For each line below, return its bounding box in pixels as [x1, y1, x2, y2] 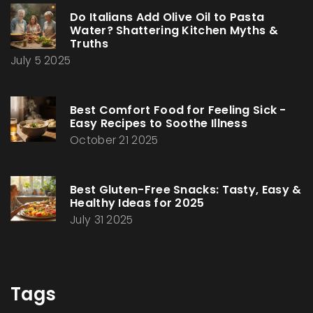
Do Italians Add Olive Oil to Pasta [70, 9, 265, 26]
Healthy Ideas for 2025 [70, 195, 205, 212]
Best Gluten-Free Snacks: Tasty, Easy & [70, 182, 302, 198]
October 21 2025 [70, 133, 159, 148]
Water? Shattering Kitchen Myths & [70, 22, 278, 39]
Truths [70, 36, 108, 52]
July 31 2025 [70, 212, 133, 228]
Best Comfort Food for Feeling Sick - [70, 102, 286, 119]
